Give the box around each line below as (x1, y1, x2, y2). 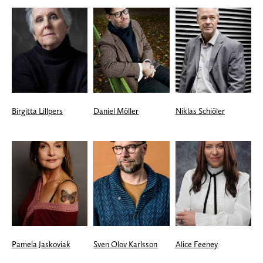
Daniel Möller (93, 106, 139, 116)
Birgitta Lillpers (12, 106, 63, 116)
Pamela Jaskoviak (12, 240, 70, 249)
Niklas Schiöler (175, 106, 225, 116)
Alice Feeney (175, 240, 218, 249)
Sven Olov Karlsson (93, 240, 158, 249)
